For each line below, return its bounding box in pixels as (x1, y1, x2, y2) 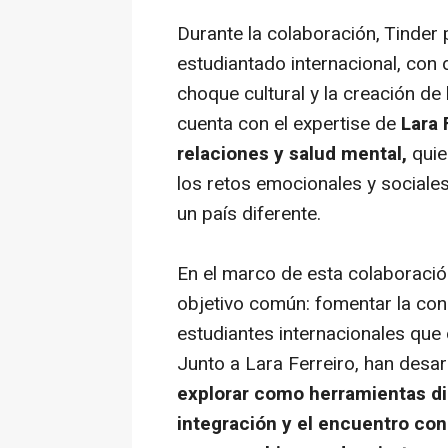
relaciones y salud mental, (177, 140, 407, 168)
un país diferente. (177, 200, 321, 228)
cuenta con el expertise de (177, 110, 401, 138)
